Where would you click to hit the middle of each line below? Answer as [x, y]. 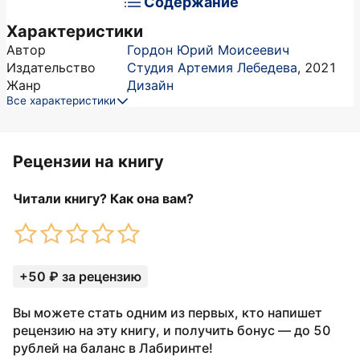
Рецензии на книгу [88, 162]
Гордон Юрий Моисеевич [208, 50]
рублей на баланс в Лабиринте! [113, 348]
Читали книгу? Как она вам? [103, 198]
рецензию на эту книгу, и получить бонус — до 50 [172, 330]
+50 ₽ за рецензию [80, 276]
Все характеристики [61, 100]
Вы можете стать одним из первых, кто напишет [168, 313]
